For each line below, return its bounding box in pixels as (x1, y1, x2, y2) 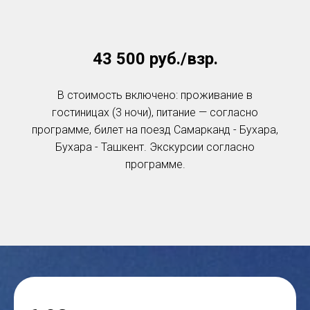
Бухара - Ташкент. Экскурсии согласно (55, 140, 255, 154)
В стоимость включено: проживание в (57, 89, 253, 102)
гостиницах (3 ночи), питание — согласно (52, 106, 258, 119)
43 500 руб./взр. (92, 49, 218, 69)
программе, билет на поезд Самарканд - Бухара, (32, 123, 278, 136)
